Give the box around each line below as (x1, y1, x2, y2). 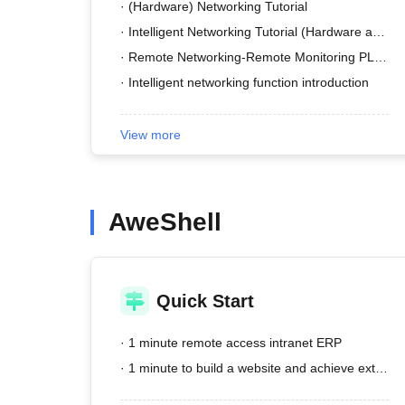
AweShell (108, 208, 221, 236)
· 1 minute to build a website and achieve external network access (375, 361, 388, 375)
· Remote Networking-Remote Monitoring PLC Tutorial (374, 50, 387, 64)
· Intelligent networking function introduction (120, 75, 369, 89)
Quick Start (156, 291, 254, 311)
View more (120, 127, 181, 142)
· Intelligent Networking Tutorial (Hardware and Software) (372, 24, 385, 39)
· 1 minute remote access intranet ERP (120, 335, 342, 350)
